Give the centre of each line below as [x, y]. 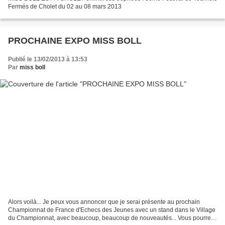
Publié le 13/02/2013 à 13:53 [48, 60]
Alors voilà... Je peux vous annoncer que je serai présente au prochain [104, 202]
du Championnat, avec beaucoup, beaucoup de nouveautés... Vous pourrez [111, 218]
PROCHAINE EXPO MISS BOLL [75, 41]
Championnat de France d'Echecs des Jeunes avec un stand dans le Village [112, 210]
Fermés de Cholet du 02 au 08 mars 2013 [65, 7]
